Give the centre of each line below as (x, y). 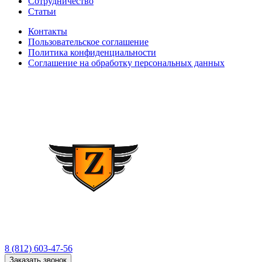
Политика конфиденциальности (92, 52)
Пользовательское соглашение (88, 42)
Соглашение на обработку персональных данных (126, 63)
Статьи (42, 11)
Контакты (48, 31)
